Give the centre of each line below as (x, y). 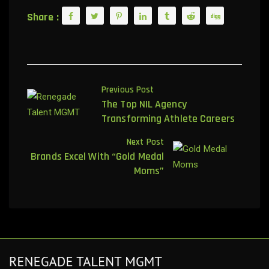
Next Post (145, 142)
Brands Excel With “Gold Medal (97, 157)
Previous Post (128, 90)
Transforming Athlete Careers (168, 119)
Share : (43, 17)
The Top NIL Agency (144, 104)
